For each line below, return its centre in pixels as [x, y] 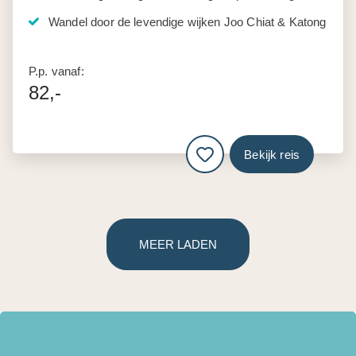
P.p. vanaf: [56, 72]
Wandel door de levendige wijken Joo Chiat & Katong [188, 22]
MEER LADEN [178, 245]
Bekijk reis [272, 154]
